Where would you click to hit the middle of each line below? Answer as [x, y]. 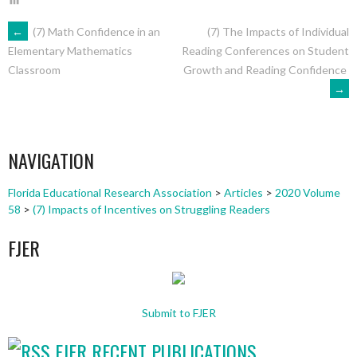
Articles [243, 193]
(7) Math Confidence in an [95, 31]
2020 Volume [308, 193]
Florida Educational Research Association [110, 193]
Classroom [34, 70]
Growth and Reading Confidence [266, 69]
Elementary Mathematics [70, 51]
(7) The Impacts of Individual [278, 31]
